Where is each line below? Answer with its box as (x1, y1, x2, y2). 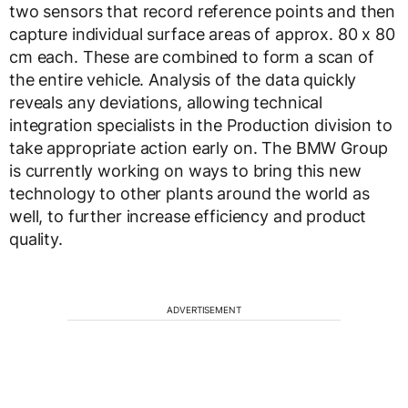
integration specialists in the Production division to (9, 116, 393, 136)
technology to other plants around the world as (9, 184, 370, 204)
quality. (9, 229, 63, 250)
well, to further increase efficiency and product (9, 207, 367, 227)
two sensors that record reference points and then (9, 2, 396, 22)
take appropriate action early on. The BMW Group (9, 138, 388, 158)
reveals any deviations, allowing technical (9, 93, 323, 113)
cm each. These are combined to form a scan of (9, 47, 374, 67)
